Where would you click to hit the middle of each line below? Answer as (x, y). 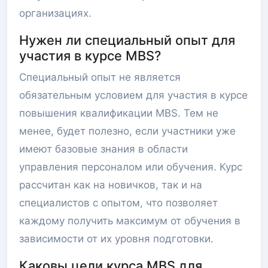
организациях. (55, 13)
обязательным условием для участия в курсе (133, 95)
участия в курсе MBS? (90, 56)
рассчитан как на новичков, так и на (111, 185)
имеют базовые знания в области (103, 149)
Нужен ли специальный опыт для (127, 40)
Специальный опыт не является (100, 77)
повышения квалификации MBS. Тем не (119, 113)
